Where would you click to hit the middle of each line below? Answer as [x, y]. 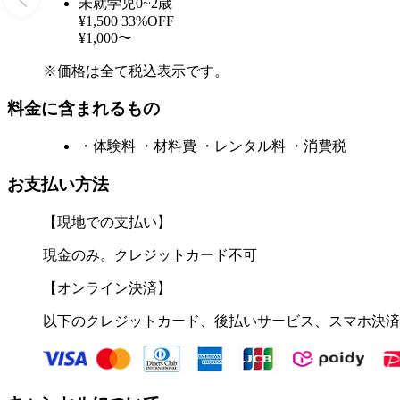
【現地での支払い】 [107, 221]
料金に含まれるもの [83, 109]
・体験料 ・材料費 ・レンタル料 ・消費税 [212, 146]
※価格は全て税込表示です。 [136, 71]
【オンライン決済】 [107, 287]
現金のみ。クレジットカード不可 [150, 254]
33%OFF [148, 21]
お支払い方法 [58, 184]
